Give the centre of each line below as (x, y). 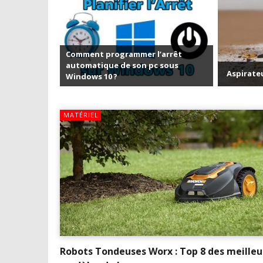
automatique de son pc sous (122, 65)
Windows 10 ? (91, 77)
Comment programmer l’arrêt (124, 54)
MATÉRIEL (81, 115)
